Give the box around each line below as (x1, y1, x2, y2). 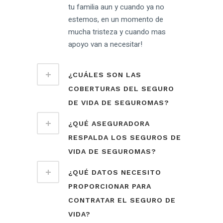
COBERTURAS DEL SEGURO (68, 85, 174, 93)
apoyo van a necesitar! (68, 39, 142, 50)
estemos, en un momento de (68, 14, 163, 25)
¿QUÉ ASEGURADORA (68, 119, 150, 128)
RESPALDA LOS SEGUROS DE (68, 133, 181, 142)
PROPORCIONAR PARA (68, 182, 151, 191)
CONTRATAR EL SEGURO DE (68, 196, 176, 205)
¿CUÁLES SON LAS (68, 71, 141, 79)
